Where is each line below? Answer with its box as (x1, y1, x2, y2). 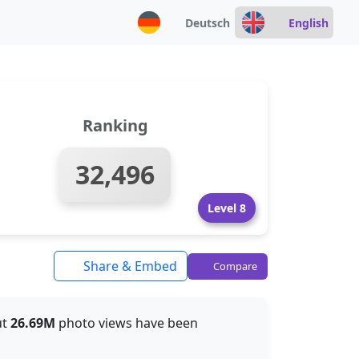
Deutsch (184, 14, 230, 30)
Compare (211, 258, 257, 273)
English (288, 14, 329, 30)
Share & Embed (80, 257, 177, 275)
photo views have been (55, 314, 198, 332)
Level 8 (208, 200, 246, 216)
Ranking (82, 115, 148, 136)
